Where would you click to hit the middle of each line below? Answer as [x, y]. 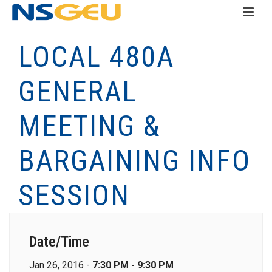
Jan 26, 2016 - [61, 265]
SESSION [74, 195]
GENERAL [78, 91]
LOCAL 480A [96, 57]
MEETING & [89, 126]
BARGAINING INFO [134, 161]
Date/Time [59, 242]
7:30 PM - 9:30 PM [133, 265]
